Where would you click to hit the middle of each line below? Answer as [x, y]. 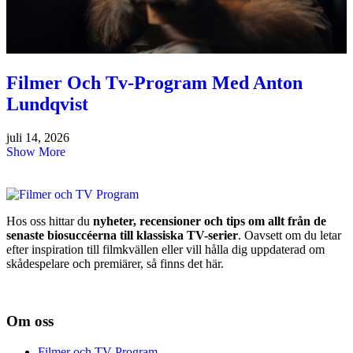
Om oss [30, 321]
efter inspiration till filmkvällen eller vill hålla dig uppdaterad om [165, 250]
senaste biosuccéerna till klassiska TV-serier [122, 236]
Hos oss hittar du [50, 221]
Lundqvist [47, 104]
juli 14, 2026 [38, 138]
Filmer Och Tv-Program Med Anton [154, 83]
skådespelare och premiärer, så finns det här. [115, 264]
